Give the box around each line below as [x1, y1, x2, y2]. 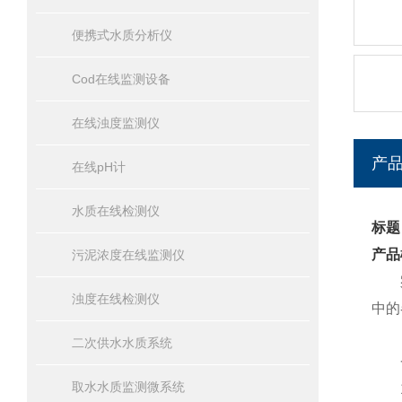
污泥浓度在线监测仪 [72, 248, 185, 262]
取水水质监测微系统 [72, 380, 185, 394]
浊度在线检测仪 [72, 292, 160, 306]
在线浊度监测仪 [72, 116, 160, 130]
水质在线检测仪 [72, 204, 160, 218]
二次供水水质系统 [72, 336, 172, 350]
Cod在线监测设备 [72, 72, 170, 86]
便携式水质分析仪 [72, 28, 172, 42]
